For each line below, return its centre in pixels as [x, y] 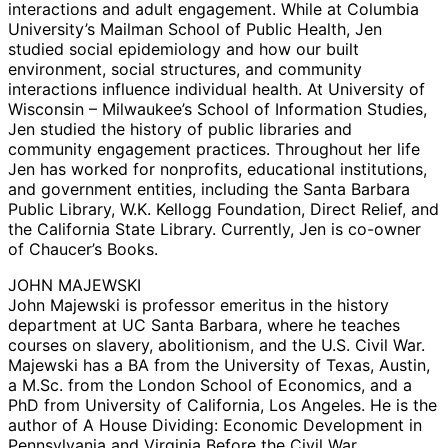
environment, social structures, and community [185, 69]
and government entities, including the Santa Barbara [209, 189]
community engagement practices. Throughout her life [214, 149]
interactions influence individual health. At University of [216, 89]
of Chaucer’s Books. [83, 249]
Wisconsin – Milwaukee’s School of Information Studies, [217, 109]
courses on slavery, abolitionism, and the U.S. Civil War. [216, 345]
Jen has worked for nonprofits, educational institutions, [217, 169]
